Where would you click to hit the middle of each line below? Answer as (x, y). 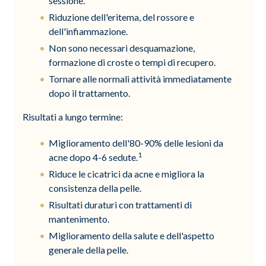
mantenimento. (79, 218)
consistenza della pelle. (95, 188)
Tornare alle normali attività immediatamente (140, 78)
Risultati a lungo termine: (73, 116)
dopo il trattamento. (90, 93)
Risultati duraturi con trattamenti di (121, 204)
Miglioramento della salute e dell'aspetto (132, 235)
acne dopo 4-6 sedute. (94, 157)
